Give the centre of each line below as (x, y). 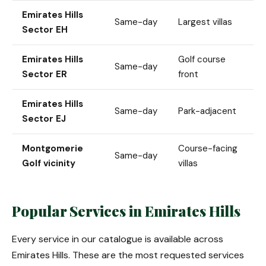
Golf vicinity (49, 163)
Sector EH (45, 30)
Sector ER (45, 74)
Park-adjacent (207, 111)
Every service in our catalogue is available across (118, 239)
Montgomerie (53, 148)
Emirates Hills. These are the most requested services (128, 255)
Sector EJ (44, 119)
